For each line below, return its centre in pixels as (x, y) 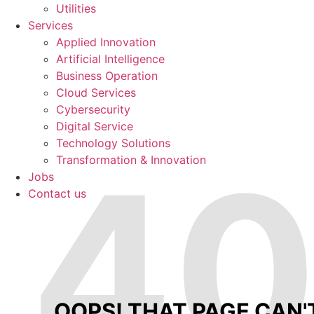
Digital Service (95, 126)
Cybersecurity (93, 109)
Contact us (57, 193)
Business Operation (107, 76)
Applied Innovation (106, 42)
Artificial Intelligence (110, 59)
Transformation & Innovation (131, 160)
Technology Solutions (113, 143)
